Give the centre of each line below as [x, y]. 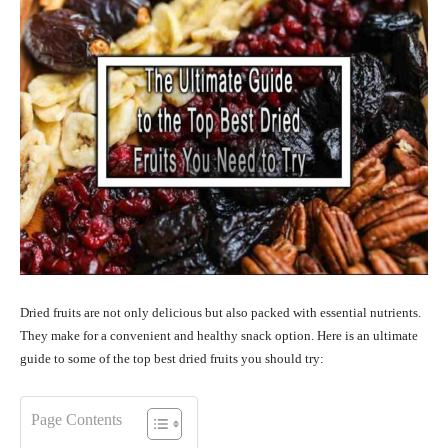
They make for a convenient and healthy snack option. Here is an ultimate [219, 336]
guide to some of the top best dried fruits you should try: [172, 359]
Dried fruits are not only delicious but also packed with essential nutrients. [220, 313]
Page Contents [76, 420]
